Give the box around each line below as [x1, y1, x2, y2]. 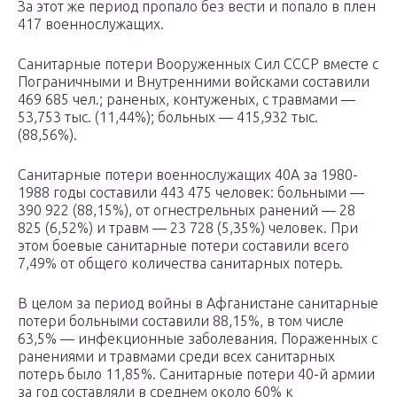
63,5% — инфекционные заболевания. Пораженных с [18, 331, 378, 347]
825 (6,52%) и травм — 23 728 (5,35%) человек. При [18, 220, 358, 237]
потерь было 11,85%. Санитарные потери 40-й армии [18, 366, 375, 383]
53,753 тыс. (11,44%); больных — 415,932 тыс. [18, 109, 318, 126]
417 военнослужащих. [18, 16, 164, 33]
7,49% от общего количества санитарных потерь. [18, 255, 343, 272]
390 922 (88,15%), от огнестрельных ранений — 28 [18, 202, 355, 219]
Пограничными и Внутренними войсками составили [18, 74, 370, 90]
